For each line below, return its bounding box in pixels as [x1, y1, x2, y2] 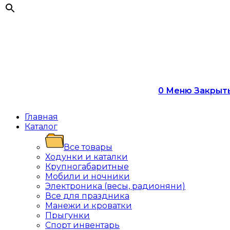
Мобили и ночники [45, 171, 130, 181]
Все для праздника [45, 191, 129, 201]
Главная [25, 112, 58, 122]
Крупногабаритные [45, 162, 129, 171]
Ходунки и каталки [45, 152, 128, 162]
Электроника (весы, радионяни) [45, 181, 185, 191]
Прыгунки [45, 210, 90, 220]
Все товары [64, 142, 112, 152]
